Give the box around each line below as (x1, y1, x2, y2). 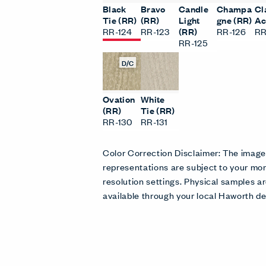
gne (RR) (217, 14, 252, 26)
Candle (179, 2, 208, 15)
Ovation (103, 93, 135, 105)
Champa (217, 2, 252, 15)
